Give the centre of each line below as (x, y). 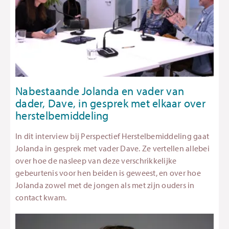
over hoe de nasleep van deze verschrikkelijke (96, 160)
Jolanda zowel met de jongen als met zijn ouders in (105, 185)
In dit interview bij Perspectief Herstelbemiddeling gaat (112, 136)
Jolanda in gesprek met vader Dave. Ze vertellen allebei (112, 148)
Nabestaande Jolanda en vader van (100, 91)
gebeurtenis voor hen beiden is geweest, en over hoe (108, 173)
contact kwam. (41, 197)
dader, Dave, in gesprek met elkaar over (110, 103)
